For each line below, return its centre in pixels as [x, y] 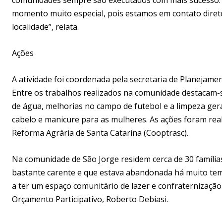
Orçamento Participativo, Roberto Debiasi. [90, 199]
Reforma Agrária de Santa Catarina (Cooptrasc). [100, 133]
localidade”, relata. [45, 27]
